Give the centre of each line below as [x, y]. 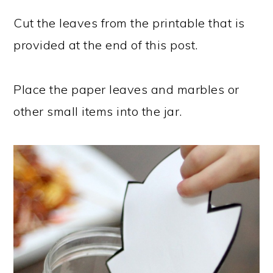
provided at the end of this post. [106, 45]
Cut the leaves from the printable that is [129, 23]
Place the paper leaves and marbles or [126, 90]
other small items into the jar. [98, 112]
